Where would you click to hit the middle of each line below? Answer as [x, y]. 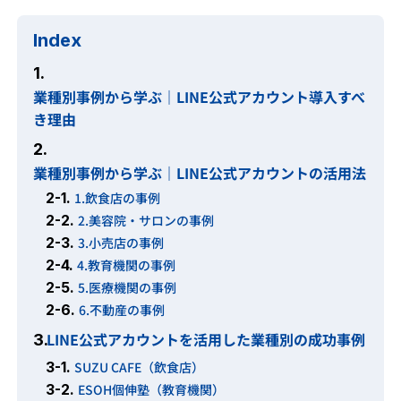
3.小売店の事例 [121, 243]
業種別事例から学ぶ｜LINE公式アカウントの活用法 [200, 172]
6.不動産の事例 [122, 310]
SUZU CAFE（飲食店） [140, 367]
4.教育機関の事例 [127, 265]
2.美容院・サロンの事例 [146, 221]
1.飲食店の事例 [118, 198]
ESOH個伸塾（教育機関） [152, 389]
